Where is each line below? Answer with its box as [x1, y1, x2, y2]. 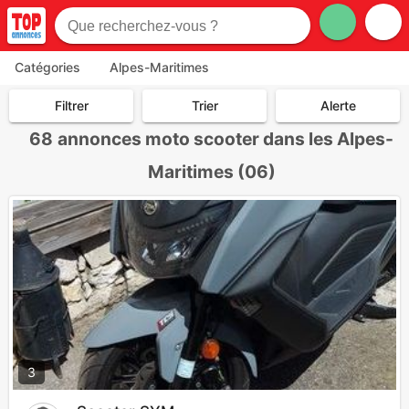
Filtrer [54, 98, 89, 114]
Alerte [320, 98, 356, 114]
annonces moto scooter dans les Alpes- [58, 128, 393, 151]
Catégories [15, 59, 80, 75]
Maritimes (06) [147, 161, 276, 184]
